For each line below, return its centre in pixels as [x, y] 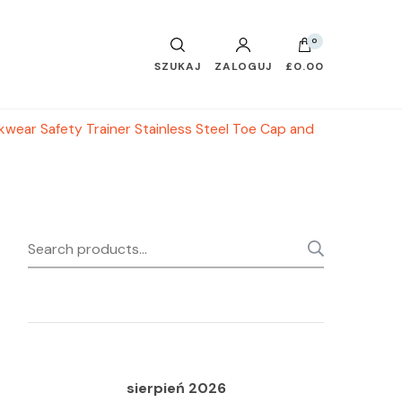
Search [56, 244]
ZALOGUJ [243, 66]
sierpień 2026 [176, 388]
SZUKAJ [178, 66]
